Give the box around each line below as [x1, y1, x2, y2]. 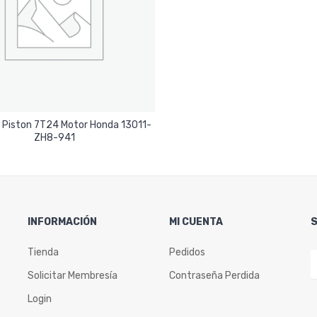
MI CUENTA [169, 216, 223, 229]
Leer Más [34, 126, 74, 139]
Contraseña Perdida [169, 270, 260, 282]
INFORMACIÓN [28, 216, 97, 229]
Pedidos [169, 246, 205, 259]
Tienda [28, 246, 59, 259]
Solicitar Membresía [28, 270, 117, 282]
